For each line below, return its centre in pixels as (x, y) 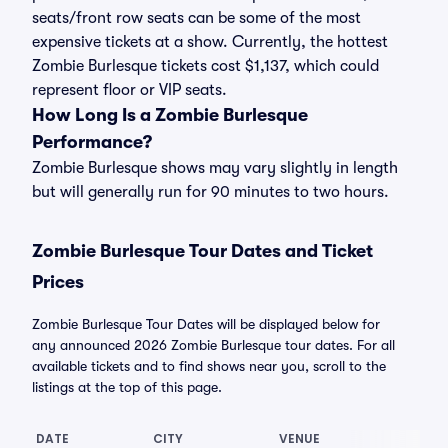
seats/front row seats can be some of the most (196, 18)
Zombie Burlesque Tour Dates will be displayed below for (206, 324)
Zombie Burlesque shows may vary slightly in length (215, 168)
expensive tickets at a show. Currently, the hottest (210, 42)
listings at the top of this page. (127, 387)
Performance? (92, 142)
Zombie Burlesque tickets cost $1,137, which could (205, 66)
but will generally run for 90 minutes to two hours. (210, 192)
